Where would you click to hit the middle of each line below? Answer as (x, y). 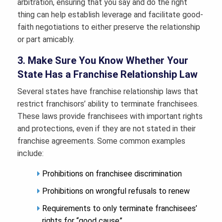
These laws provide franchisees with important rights (110, 116)
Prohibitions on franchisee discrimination (112, 174)
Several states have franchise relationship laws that (108, 92)
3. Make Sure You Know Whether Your (103, 61)
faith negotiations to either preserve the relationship (109, 27)
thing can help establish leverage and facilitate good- (110, 15)
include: (30, 154)
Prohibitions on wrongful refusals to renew (116, 191)
